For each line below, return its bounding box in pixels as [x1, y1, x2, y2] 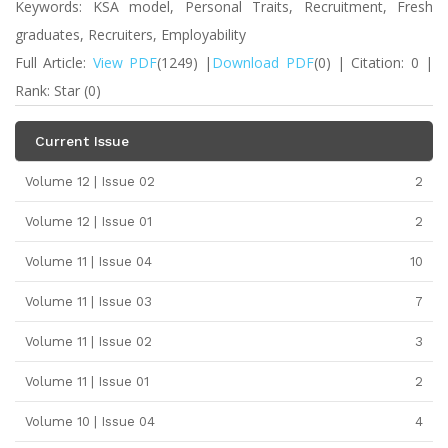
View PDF [92, 53, 158, 72]
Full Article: [15, 53, 93, 72]
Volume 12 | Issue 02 [25, 174, 155, 189]
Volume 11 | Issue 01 [25, 374, 149, 389]
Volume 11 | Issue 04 [25, 254, 152, 269]
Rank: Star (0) [15, 81, 101, 100]
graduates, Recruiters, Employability [15, 25, 246, 44]
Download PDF [212, 53, 314, 72]
